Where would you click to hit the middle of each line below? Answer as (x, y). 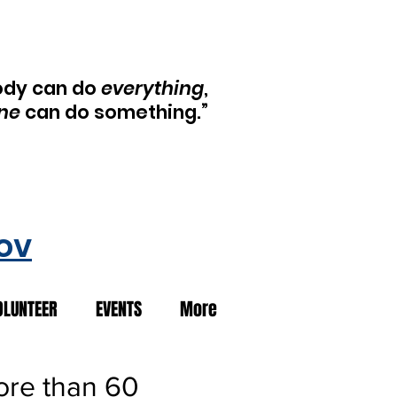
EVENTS (118, 309)
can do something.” (114, 112)
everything (152, 88)
